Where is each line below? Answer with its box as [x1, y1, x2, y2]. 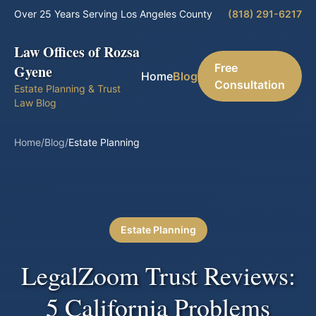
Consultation [214, 78, 285, 92]
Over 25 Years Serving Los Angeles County [14, 8, 212, 20]
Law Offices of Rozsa [14, 42, 140, 62]
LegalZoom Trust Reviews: [20, 258, 296, 292]
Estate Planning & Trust [14, 83, 121, 95]
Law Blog [14, 97, 56, 109]
